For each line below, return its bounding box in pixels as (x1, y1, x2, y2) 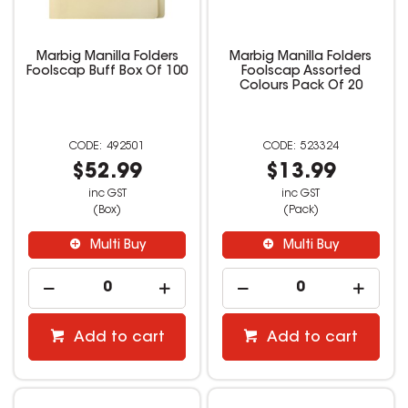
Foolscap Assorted (240, 66, 361, 79)
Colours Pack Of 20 (239, 80, 362, 94)
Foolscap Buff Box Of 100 (26, 66, 189, 79)
